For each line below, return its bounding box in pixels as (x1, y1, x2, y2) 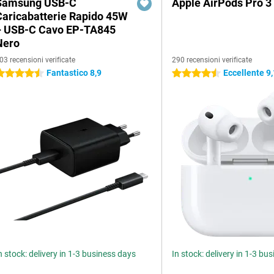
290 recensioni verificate (172, 56, 253, 64)
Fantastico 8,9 (46, 68, 102, 78)
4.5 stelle (172, 68, 206, 78)
